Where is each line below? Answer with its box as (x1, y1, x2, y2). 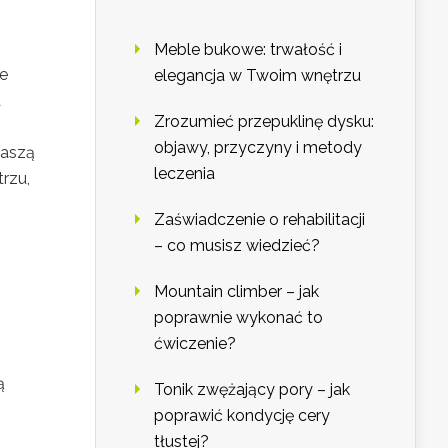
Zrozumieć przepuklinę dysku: (154, 112, 374, 132)
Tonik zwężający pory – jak (154, 380, 350, 400)
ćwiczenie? (154, 334, 236, 354)
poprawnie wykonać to (154, 308, 323, 328)
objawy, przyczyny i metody (154, 138, 362, 158)
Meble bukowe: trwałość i (154, 40, 342, 60)
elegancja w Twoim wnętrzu (154, 66, 361, 86)
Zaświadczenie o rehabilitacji (154, 210, 365, 230)
